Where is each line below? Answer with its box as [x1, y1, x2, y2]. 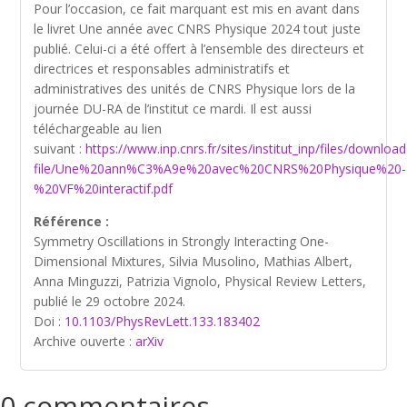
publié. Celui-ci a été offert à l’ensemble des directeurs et [34, 40, 365, 57]
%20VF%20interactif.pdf [34, 180, 174, 197]
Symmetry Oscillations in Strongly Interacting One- [34, 233, 330, 250]
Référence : [34, 213, 110, 230]
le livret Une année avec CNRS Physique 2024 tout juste [34, 20, 362, 37]
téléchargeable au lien [34, 120, 163, 137]
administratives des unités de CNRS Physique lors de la [34, 80, 356, 97]
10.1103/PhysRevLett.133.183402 [65, 313, 261, 330]
